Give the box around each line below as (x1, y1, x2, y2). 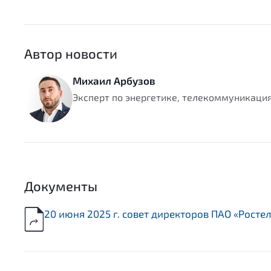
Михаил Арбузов (73, 74, 155, 87)
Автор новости (24, 45, 117, 62)
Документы (24, 178, 97, 194)
